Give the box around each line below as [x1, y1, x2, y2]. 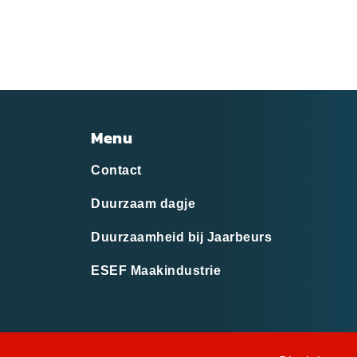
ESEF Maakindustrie [91, 264, 221, 277]
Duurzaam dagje [91, 197, 195, 210]
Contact [91, 163, 142, 177]
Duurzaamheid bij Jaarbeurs [91, 230, 272, 244]
